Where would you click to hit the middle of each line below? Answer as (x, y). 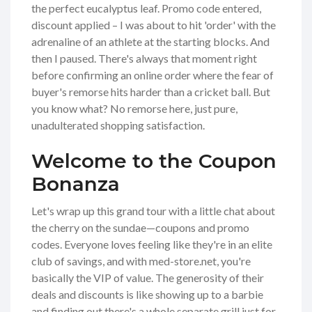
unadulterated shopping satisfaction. (118, 125)
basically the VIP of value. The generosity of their (148, 278)
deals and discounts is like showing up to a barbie (147, 295)
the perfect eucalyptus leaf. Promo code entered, (146, 8)
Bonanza (76, 184)
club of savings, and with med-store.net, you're (141, 261)
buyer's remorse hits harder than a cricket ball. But (151, 92)
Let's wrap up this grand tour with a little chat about (153, 211)
